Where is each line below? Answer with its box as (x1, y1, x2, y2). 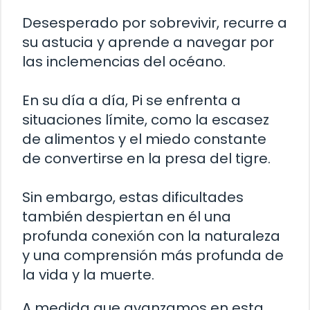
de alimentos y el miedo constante (22, 129, 266, 149)
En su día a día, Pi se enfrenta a (22, 90, 241, 110)
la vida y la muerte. (22, 264, 154, 284)
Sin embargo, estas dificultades (22, 187, 244, 207)
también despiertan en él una (22, 206, 231, 226)
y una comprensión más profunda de (22, 245, 284, 265)
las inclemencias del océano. (22, 51, 226, 71)
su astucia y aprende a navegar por (22, 32, 274, 52)
